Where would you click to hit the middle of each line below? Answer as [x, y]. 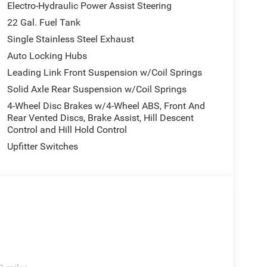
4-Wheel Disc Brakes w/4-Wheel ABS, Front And [106, 105]
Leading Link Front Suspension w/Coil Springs [104, 72]
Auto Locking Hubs [47, 55]
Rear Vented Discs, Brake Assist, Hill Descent [100, 117]
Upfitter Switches [42, 146]
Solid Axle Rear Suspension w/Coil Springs [97, 89]
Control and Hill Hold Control [67, 129]
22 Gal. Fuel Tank [44, 22]
